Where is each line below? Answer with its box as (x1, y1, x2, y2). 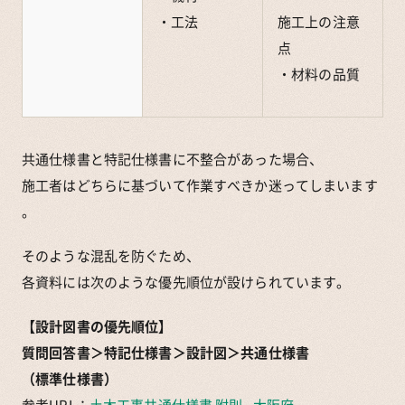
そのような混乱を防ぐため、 (22, 246, 200, 267)
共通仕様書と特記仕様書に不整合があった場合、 (22, 149, 324, 170)
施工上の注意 (278, 12, 360, 33)
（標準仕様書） (22, 369, 118, 390)
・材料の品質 (278, 64, 360, 85)
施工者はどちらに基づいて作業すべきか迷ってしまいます (22, 175, 378, 196)
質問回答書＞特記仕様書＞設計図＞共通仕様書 (22, 343, 309, 363)
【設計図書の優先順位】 (22, 316, 173, 337)
